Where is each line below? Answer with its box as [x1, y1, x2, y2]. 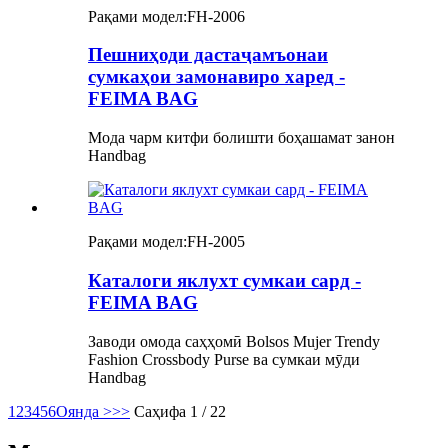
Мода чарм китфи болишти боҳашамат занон [88, 129, 395, 147]
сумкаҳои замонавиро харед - [88, 66, 345, 88]
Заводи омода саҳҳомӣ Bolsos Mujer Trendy [88, 332, 380, 350]
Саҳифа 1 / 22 [134, 402, 226, 420]
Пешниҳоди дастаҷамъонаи [88, 44, 328, 66]
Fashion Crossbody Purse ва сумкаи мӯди [88, 350, 360, 368]
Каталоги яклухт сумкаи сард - [88, 269, 361, 291]
